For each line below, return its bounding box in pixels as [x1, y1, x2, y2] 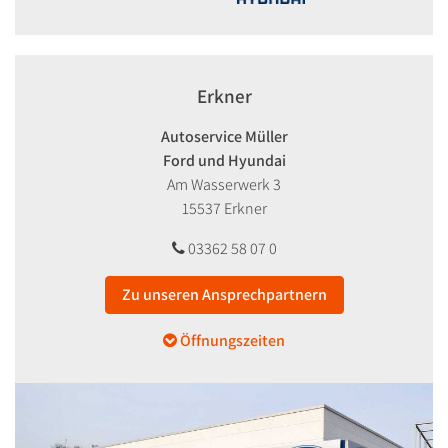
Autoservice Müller [160, 125, 288, 147]
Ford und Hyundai [162, 149, 286, 171]
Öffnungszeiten [180, 329, 285, 351]
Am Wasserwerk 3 [167, 173, 281, 195]
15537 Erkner [181, 197, 267, 219]
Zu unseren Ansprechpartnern [121, 283, 327, 305]
